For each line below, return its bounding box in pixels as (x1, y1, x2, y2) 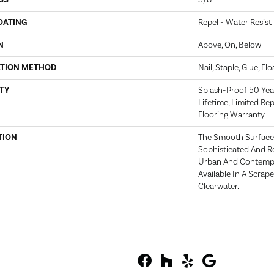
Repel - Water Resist (198, 17, 272, 28)
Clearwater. (198, 181, 239, 192)
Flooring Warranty (198, 109, 265, 120)
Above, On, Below (198, 40, 261, 51)
